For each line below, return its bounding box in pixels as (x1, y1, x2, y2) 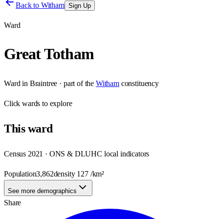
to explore (40, 99, 72, 108)
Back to (16, 1, 41, 9)
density (53, 169, 77, 178)
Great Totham (4, 45, 94, 63)
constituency (121, 79, 159, 88)
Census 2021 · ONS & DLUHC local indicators (4, 149, 150, 158)
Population (4, 169, 37, 178)
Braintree (29, 79, 58, 88)
